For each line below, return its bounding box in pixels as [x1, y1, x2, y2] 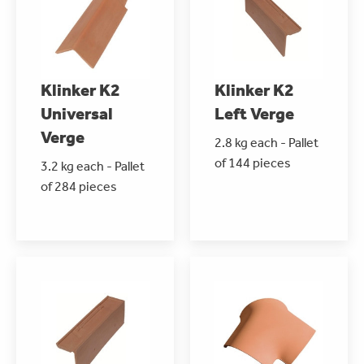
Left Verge [214, 103, 294, 123]
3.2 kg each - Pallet [41, 158, 145, 174]
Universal [41, 103, 113, 123]
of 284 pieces [41, 178, 117, 194]
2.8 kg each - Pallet [214, 134, 318, 150]
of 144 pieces [214, 154, 291, 171]
